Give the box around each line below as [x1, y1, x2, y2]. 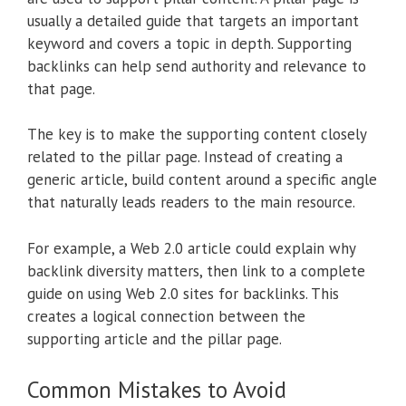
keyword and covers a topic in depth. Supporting [27, 33, 352, 53]
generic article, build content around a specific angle [27, 169, 377, 190]
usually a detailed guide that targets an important [27, 10, 359, 31]
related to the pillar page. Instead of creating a [27, 147, 343, 168]
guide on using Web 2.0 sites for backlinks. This [27, 283, 339, 304]
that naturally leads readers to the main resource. [27, 192, 355, 213]
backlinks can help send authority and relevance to [27, 55, 366, 76]
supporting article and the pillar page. [27, 328, 282, 349]
